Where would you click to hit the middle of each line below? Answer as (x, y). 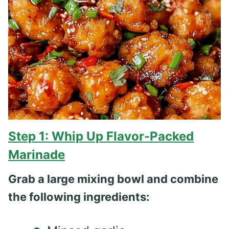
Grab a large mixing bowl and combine (113, 179)
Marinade (37, 154)
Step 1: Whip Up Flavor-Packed (101, 136)
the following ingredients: (79, 197)
